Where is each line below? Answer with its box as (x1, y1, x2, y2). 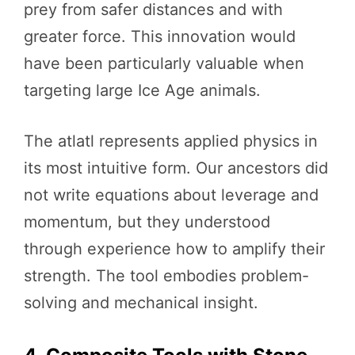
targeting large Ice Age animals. (24, 80, 261, 100)
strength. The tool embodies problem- (24, 265, 309, 285)
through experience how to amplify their (24, 239, 325, 258)
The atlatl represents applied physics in (24, 131, 318, 151)
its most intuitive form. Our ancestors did (24, 158, 328, 177)
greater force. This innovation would (24, 26, 296, 46)
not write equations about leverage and (24, 185, 319, 204)
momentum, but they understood (24, 212, 270, 231)
